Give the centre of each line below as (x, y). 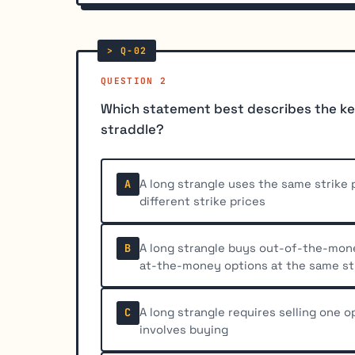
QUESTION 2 (134, 80)
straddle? (132, 130)
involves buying (184, 330)
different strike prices (203, 201)
